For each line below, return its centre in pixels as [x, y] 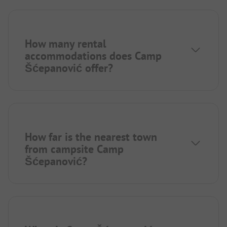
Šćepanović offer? [69, 68]
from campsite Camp [74, 149]
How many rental [65, 44]
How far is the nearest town [91, 137]
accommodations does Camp [93, 56]
